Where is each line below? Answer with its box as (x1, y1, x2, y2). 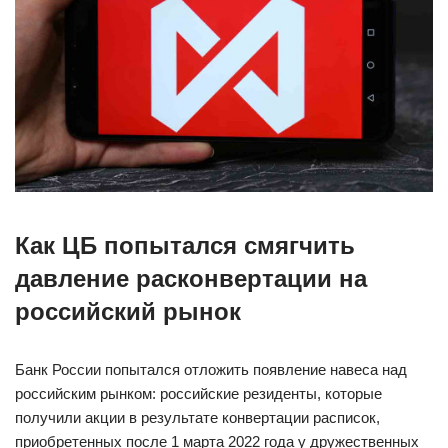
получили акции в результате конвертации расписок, (15, 408, 380, 426)
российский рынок (15, 297, 241, 325)
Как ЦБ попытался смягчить (15, 231, 355, 259)
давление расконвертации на (15, 264, 367, 292)
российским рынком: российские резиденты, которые (15, 384, 382, 402)
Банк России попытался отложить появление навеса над (15, 360, 407, 378)
